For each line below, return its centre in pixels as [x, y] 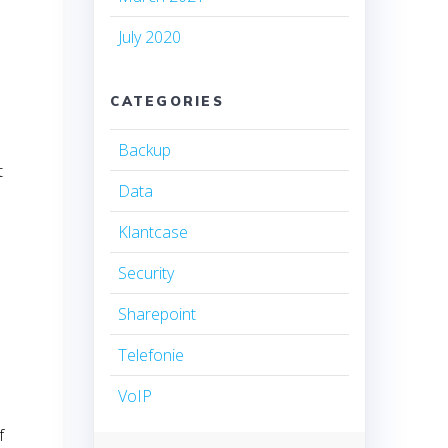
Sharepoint [157, 314]
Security [146, 273]
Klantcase [153, 232]
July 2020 [150, 37]
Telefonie [151, 355]
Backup [145, 150]
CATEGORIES [167, 101]
